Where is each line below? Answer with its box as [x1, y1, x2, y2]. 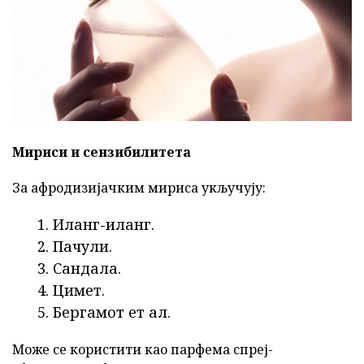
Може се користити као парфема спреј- [12, 340, 273, 359]
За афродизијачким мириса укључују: [12, 179, 266, 197]
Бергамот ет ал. [53, 302, 171, 323]
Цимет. [53, 280, 105, 301]
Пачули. [53, 236, 112, 257]
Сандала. [53, 258, 121, 279]
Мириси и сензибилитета [12, 143, 191, 162]
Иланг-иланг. [53, 214, 154, 235]
